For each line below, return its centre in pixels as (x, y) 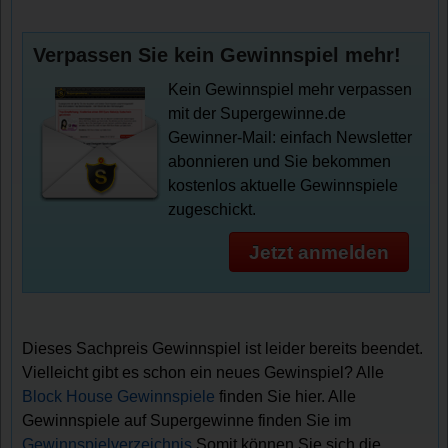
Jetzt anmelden (318, 252)
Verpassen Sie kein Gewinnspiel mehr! (217, 55)
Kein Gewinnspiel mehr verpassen (290, 90)
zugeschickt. (212, 210)
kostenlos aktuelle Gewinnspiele (283, 186)
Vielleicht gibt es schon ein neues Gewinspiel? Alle (203, 373)
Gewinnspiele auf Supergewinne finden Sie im (187, 421)
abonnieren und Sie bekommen (280, 162)
